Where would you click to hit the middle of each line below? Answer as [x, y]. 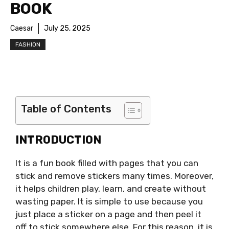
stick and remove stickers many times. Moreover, [114, 176]
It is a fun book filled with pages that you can [107, 163]
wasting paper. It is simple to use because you [109, 202]
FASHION [28, 45]
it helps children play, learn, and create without [111, 189]
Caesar [22, 29]
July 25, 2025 [67, 29]
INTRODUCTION [58, 140]
